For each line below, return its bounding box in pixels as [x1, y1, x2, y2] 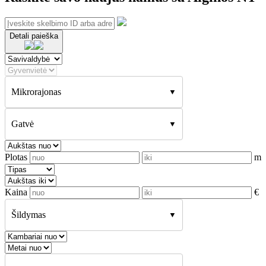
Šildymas [11, 210, 46, 220]
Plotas [5, 152, 30, 163]
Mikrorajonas [11, 87, 61, 97]
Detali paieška [9, 31, 58, 41]
